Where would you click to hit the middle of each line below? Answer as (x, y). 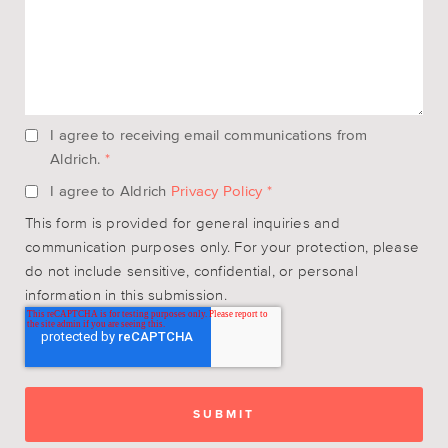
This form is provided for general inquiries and (182, 222)
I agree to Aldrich (110, 190)
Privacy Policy (216, 190)
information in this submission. (128, 294)
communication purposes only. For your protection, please (222, 246)
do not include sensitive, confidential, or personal (191, 270)
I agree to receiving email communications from (209, 134)
